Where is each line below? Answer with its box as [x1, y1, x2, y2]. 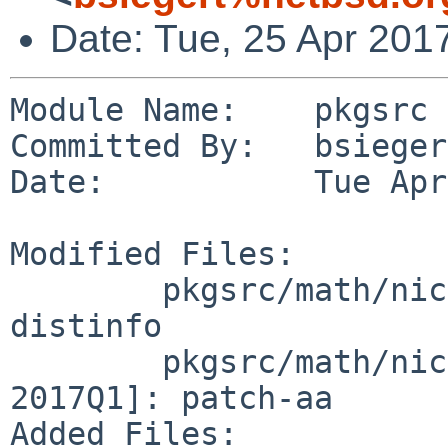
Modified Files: [10, 235, 295, 272]
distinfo [10, 307, 162, 344]
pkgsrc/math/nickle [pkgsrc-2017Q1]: [10, 271, 162, 308]
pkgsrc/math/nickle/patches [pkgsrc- [10, 343, 162, 380]
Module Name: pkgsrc [10, 91, 428, 128]
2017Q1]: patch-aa [10, 379, 333, 416]
